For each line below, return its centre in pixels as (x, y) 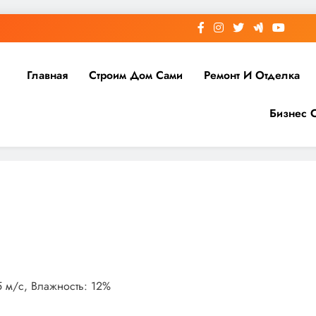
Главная (47, 75)
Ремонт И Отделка (251, 75)
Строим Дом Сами (135, 75)
